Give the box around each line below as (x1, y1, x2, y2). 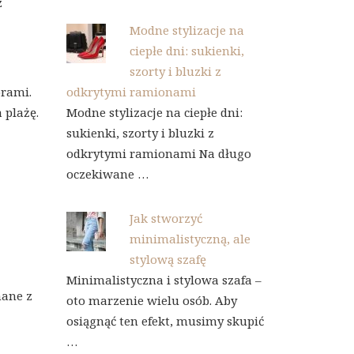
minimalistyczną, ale (129, 231, 250, 247)
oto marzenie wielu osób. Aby (66, 292, 237, 308)
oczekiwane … (66, 166, 149, 182)
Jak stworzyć (129, 210, 202, 226)
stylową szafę (129, 251, 206, 267)
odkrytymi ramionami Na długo (66, 145, 251, 161)
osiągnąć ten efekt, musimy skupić (66, 313, 264, 329)
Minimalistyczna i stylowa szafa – (66, 272, 262, 288)
